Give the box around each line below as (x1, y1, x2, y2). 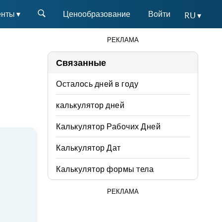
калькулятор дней (56, 101, 124, 110)
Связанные (56, 57, 106, 68)
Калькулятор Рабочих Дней (56, 122, 161, 131)
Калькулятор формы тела (56, 165, 154, 173)
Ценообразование (63, 9, 130, 18)
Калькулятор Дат (56, 143, 121, 152)
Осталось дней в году (56, 79, 138, 88)
